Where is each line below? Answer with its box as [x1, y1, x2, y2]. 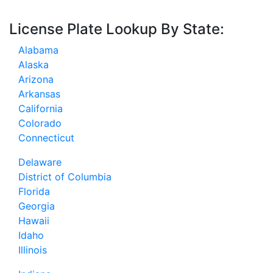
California [18, 102, 63, 115]
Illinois [18, 243, 47, 256]
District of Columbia [18, 170, 112, 183]
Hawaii [18, 214, 49, 227]
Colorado [18, 116, 62, 129]
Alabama [18, 43, 58, 56]
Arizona [18, 73, 54, 85]
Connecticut [18, 131, 74, 144]
